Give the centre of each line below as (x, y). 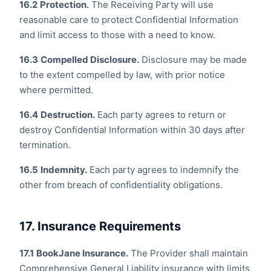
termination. (45, 145)
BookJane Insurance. (82, 253)
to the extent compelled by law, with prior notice (122, 75)
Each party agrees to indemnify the (163, 170)
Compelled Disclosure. (90, 60)
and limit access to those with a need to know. (117, 35)
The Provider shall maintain (188, 253)
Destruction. (68, 115)
